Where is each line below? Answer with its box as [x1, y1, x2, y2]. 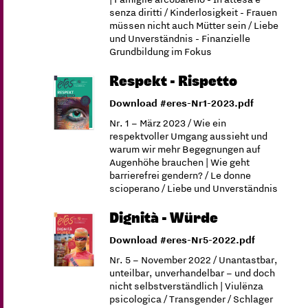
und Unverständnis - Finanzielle [109, 32, 251, 45]
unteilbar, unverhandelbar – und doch [109, 266, 276, 280]
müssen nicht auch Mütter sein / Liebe [109, 19, 279, 32]
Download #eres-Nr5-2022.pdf [109, 233, 256, 247]
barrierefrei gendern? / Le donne [109, 168, 252, 182]
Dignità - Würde [109, 211, 219, 225]
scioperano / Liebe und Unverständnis [109, 181, 278, 195]
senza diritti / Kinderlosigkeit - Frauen [109, 5, 278, 19]
